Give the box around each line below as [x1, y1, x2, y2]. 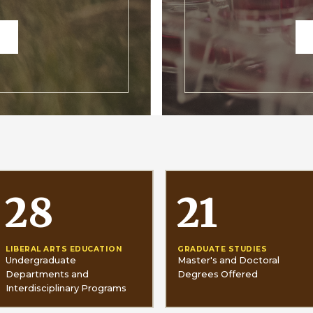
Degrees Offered [177, 268, 259, 279]
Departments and [6, 268, 89, 279]
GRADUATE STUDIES [177, 244, 268, 254]
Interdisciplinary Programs [6, 282, 127, 293]
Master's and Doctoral [177, 254, 280, 265]
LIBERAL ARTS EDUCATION [6, 244, 123, 254]
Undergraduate [6, 254, 77, 265]
